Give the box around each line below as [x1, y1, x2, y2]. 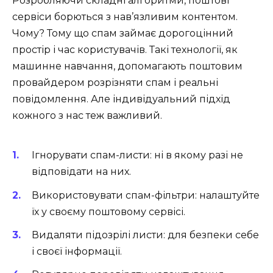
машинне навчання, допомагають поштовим [12, 60, 243, 73]
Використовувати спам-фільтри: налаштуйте [32, 189, 260, 201]
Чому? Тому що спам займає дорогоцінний [12, 27, 233, 40]
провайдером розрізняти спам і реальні [12, 77, 218, 89]
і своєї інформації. [32, 245, 122, 257]
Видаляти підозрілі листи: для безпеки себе [32, 229, 259, 241]
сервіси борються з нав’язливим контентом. [12, 11, 238, 23]
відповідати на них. [32, 166, 131, 178]
